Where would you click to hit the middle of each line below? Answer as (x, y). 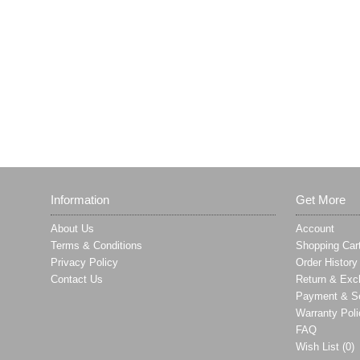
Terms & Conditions (96, 245)
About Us (72, 229)
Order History (326, 262)
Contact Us (77, 279)
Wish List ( (320, 347)
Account (315, 229)
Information (80, 200)
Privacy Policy (84, 262)
